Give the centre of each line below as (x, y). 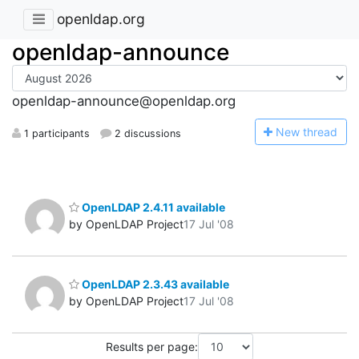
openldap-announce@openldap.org (124, 101)
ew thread (311, 131)
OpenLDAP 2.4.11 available (152, 207)
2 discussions (147, 133)
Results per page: (152, 347)
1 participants (55, 133)
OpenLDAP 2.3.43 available (154, 284)
